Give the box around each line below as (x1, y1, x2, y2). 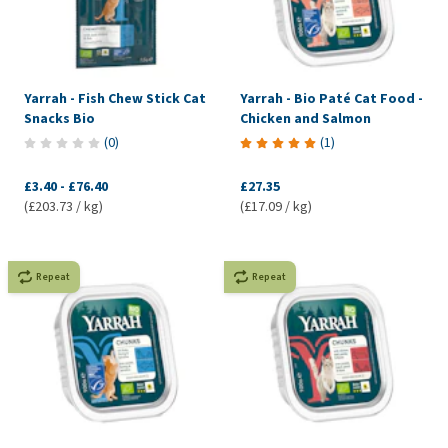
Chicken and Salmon (239, 109, 371, 129)
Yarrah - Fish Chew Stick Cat (24, 89, 206, 109)
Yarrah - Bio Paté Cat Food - (239, 89, 423, 109)
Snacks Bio (24, 109, 95, 129)
